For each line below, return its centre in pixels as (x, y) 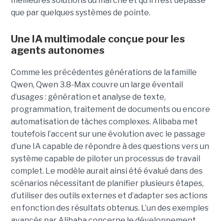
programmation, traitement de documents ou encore (110, 109)
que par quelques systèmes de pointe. (81, 12)
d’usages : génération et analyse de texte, (88, 97)
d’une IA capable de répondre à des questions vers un (110, 146)
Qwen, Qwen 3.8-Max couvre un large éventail (97, 84)
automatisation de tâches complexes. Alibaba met (104, 121)
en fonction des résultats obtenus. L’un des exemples (110, 208)
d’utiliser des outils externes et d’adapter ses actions (109, 195)
